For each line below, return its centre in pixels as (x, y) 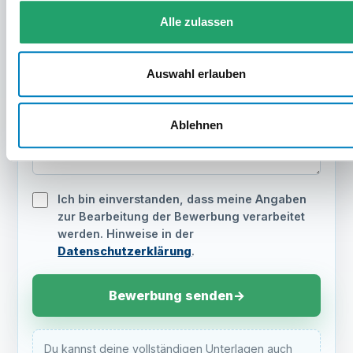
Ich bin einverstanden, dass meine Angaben (182, 199)
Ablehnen (196, 125)
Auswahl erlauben (196, 73)
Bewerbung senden (171, 295)
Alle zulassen (196, 22)
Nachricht (62, 70)
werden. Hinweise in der (126, 234)
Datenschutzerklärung (125, 251)
